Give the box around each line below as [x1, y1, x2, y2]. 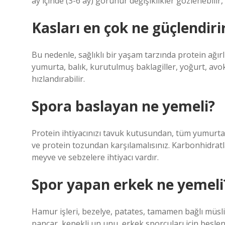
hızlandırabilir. [32, 73, 85, 84]
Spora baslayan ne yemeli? [32, 96, 215, 116]
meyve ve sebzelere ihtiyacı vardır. [32, 152, 159, 163]
